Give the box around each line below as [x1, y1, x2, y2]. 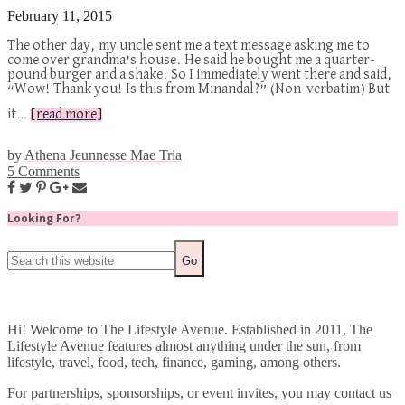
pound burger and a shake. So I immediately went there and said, [7, 67, 392, 82]
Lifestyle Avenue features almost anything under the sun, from [7, 337, 361, 353]
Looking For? [7, 210, 80, 226]
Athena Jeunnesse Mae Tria [24, 146, 182, 163]
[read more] [31, 107, 102, 122]
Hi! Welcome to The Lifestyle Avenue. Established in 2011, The [7, 321, 372, 337]
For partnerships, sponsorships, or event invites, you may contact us [7, 384, 391, 400]
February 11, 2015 [7, 7, 112, 24]
